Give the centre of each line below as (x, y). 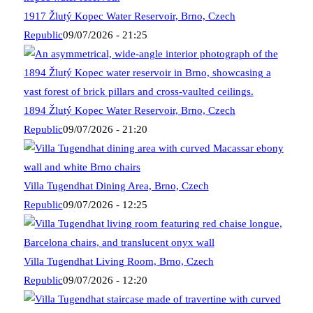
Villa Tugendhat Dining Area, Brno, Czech (116, 186)
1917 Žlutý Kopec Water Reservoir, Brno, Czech (129, 16)
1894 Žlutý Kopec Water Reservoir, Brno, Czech (129, 111)
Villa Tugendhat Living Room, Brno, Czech (118, 262)
